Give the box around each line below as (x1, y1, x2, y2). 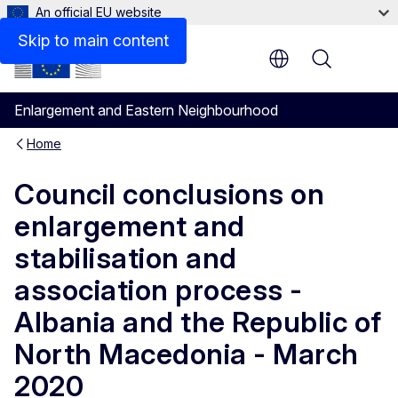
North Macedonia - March (14, 337, 359, 372)
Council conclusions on (14, 177, 324, 212)
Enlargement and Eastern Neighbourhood (14, 101, 278, 119)
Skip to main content (18, 31, 169, 50)
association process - (14, 273, 303, 308)
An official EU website (36, 4, 162, 20)
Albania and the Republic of (14, 305, 382, 340)
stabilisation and (14, 241, 237, 276)
